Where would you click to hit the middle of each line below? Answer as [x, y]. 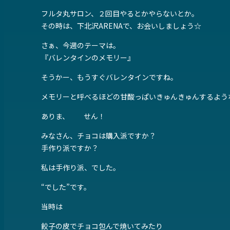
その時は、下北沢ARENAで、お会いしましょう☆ [121, 26]
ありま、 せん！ [73, 116]
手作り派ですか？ [70, 148]
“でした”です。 [66, 187]
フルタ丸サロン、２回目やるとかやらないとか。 [120, 14]
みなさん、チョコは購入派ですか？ [99, 136]
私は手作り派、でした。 [81, 168]
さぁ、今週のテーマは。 [81, 45]
